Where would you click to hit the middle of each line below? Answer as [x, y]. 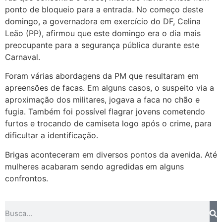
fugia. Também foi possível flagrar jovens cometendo [105, 112]
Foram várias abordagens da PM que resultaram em [102, 76]
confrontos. [27, 178]
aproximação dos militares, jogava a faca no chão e [102, 100]
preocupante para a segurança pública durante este [102, 45]
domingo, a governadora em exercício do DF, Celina [103, 21]
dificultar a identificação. [52, 136]
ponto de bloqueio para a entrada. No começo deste [104, 9]
